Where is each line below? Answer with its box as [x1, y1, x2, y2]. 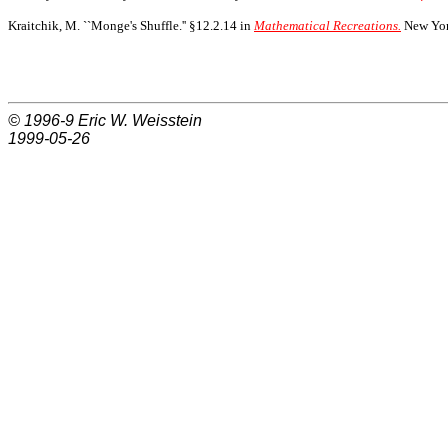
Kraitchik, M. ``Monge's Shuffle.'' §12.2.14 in [8, 17, 254, 33]
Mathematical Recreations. [254, 17, 401, 33]
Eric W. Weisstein [78, 111, 202, 129]
